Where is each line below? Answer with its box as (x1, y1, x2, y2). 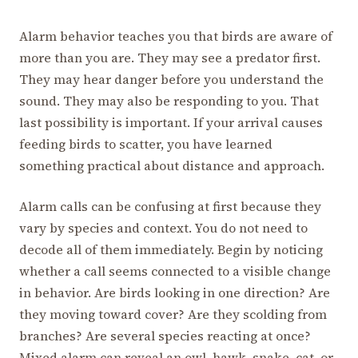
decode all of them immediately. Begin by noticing (19, 241, 323, 259)
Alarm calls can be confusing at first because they (19, 197, 321, 216)
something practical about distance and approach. (19, 157, 324, 175)
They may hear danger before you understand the (19, 70, 324, 89)
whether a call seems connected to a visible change (19, 262, 331, 280)
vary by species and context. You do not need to (19, 219, 308, 237)
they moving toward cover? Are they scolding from (19, 305, 327, 324)
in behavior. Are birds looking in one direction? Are (19, 284, 330, 302)
